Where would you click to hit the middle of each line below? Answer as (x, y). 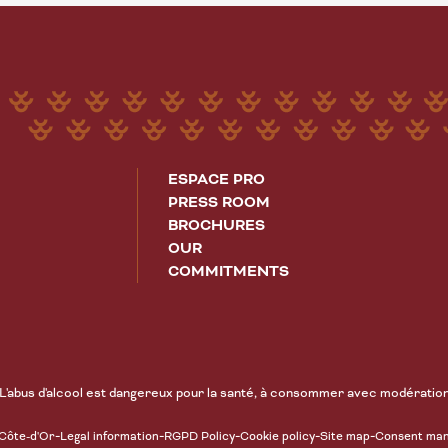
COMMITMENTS (228, 272)
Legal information (109, 437)
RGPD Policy (199, 437)
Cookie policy (277, 437)
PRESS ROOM (219, 203)
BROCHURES (216, 226)
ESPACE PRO (216, 180)
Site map (345, 437)
